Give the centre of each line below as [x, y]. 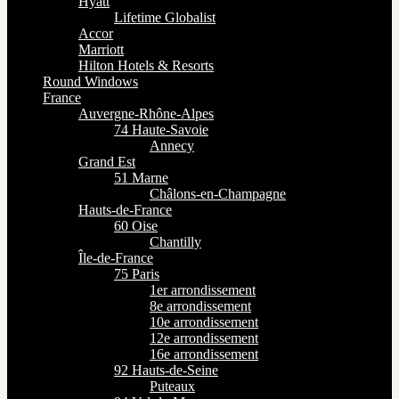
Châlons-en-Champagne [218, 194]
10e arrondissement [204, 322]
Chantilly [175, 242]
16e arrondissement [204, 354]
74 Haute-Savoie [161, 130]
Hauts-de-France [125, 210]
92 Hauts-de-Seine [166, 370]
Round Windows [90, 81]
